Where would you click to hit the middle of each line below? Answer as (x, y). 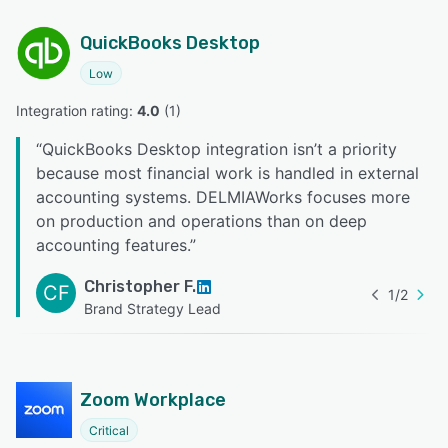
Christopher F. (140, 287)
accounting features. (113, 245)
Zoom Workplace (153, 400)
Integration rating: (76, 111)
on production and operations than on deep (201, 221)
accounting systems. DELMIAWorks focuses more (223, 197)
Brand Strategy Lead (152, 309)
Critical (109, 431)
